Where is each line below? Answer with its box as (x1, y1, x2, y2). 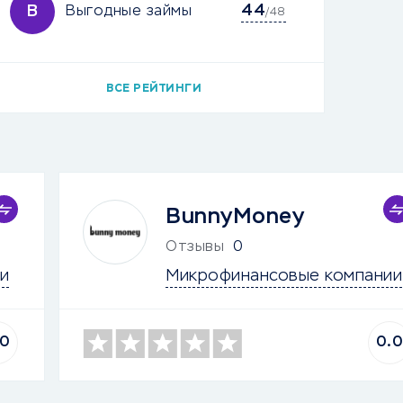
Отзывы (166, 240, 224, 255)
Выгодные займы (66, 4, 192, 19)
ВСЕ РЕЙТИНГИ (106, 84, 201, 94)
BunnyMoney (166, 206, 304, 228)
